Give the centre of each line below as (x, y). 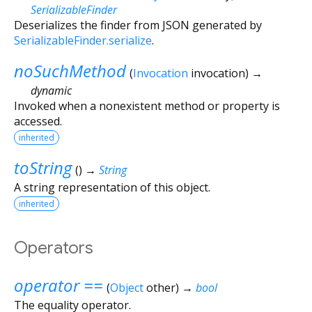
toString (43, 167)
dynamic (51, 90)
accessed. (38, 121)
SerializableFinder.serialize (83, 40)
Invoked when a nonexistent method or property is (147, 106)
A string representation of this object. (112, 187)
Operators (54, 248)
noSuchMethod (70, 70)
